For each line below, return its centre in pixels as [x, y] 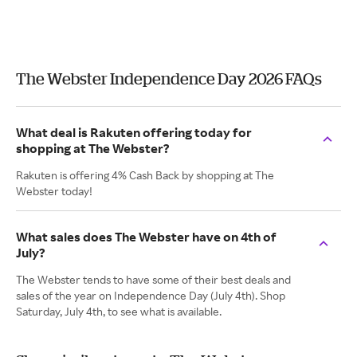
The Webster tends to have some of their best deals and [153, 279]
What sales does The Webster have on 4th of [146, 237]
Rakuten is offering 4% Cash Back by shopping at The [145, 175]
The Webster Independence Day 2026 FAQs [169, 78]
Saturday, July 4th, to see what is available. [119, 311]
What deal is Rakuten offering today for [134, 132]
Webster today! [54, 191]
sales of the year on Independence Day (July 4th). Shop [151, 295]
